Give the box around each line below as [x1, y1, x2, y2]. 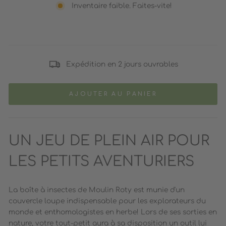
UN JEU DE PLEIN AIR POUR [9, 133, 209, 149]
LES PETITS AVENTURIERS [9, 154, 194, 169]
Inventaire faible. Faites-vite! [72, 2, 172, 10]
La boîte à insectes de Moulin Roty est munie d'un [9, 186, 185, 194]
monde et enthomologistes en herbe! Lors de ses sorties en [9, 208, 217, 216]
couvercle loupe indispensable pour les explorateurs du [9, 197, 206, 205]
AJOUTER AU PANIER [69, 91, 157, 98]
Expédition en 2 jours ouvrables [66, 60, 178, 68]
